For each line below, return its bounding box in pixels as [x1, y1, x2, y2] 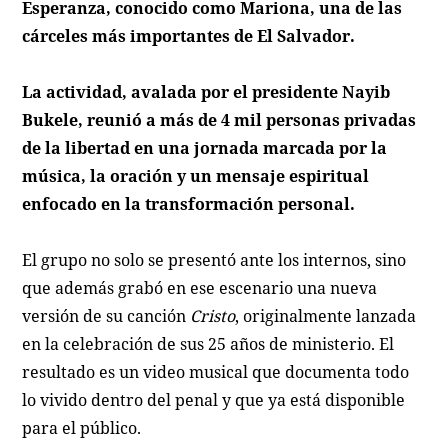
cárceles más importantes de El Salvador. [22, 25, 356, 47]
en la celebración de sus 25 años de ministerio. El [22, 333, 395, 355]
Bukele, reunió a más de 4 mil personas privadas [22, 109, 417, 131]
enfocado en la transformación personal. [22, 193, 356, 215]
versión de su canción [22, 305, 191, 327]
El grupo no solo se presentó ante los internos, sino [22, 249, 407, 271]
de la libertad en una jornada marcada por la [22, 137, 388, 159]
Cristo [190, 305, 236, 327]
